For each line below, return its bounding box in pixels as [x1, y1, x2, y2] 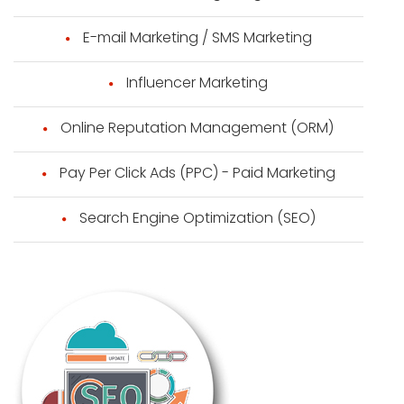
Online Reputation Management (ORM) [60, 117, 334, 138]
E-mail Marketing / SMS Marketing [82, 27, 312, 48]
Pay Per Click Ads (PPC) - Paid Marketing [59, 162, 335, 183]
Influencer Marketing [126, 72, 268, 93]
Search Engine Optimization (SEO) [78, 207, 316, 228]
